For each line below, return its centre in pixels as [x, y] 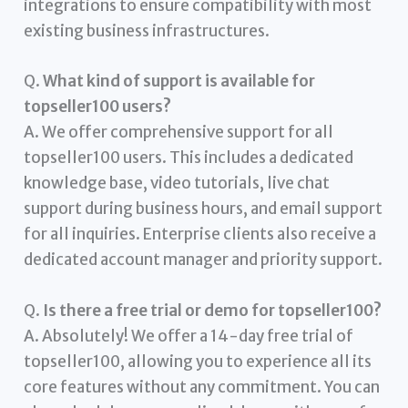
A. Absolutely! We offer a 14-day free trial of [189, 336]
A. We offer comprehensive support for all [179, 133]
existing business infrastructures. [147, 31]
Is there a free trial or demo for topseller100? [213, 310]
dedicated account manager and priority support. [204, 260]
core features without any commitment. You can [202, 387]
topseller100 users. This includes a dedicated [189, 158]
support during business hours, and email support [204, 209]
